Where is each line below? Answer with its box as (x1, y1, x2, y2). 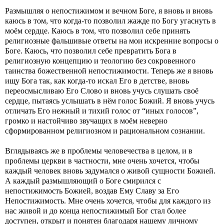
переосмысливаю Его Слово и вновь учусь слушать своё (5, 86, 198, 95)
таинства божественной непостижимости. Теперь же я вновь (5, 66, 213, 75)
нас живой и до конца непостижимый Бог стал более (5, 206, 186, 215)
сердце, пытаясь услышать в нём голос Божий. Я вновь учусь (5, 96, 214, 105)
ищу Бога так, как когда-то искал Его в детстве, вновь (5, 76, 189, 85)
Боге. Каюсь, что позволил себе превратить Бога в (5, 46, 176, 55)
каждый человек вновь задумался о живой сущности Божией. (5, 166, 215, 175)
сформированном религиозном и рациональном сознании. (5, 126, 205, 135)
